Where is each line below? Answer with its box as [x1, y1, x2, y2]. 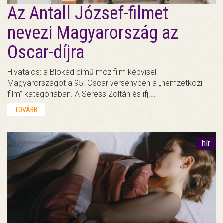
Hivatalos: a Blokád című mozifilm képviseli [7, 67, 158, 77]
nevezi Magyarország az [7, 22, 178, 44]
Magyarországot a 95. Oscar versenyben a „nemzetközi [7, 78, 202, 88]
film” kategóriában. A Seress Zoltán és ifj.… [7, 89, 155, 99]
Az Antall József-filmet [7, 3, 168, 24]
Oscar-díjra [7, 42, 84, 63]
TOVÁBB [15, 106, 37, 114]
